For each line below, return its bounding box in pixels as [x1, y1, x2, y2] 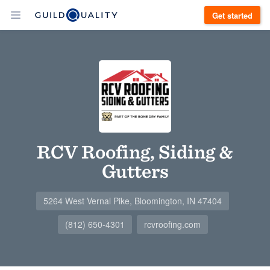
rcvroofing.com [143, 218, 201, 230]
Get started [212, 9, 253, 21]
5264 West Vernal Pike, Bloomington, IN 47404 [43, 195, 222, 207]
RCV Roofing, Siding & [37, 140, 233, 163]
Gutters [101, 159, 169, 183]
